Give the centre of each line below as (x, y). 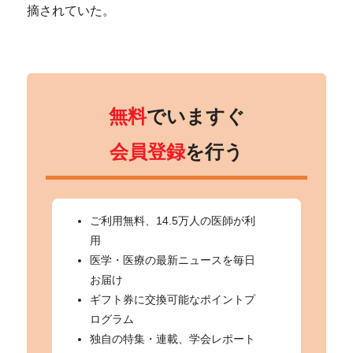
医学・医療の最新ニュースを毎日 (173, 260)
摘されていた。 (71, 10)
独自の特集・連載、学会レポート (173, 338)
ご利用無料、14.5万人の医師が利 (173, 220)
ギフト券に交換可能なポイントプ (173, 299)
